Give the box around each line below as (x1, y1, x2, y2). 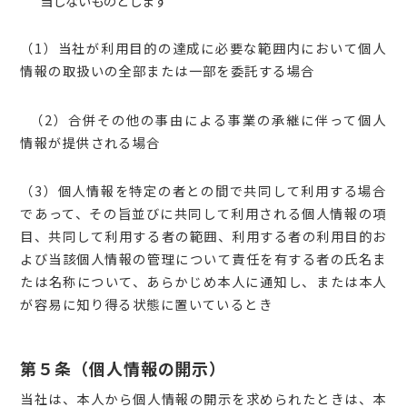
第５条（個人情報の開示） (20, 355, 227, 380)
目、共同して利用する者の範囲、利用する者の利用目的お (20, 226, 387, 246)
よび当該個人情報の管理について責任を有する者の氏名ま (20, 249, 387, 269)
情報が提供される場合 (20, 132, 161, 152)
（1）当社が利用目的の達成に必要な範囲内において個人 (20, 37, 387, 57)
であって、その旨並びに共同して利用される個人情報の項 (20, 203, 387, 223)
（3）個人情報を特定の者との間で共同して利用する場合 (20, 181, 387, 201)
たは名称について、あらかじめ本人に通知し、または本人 (20, 272, 387, 292)
